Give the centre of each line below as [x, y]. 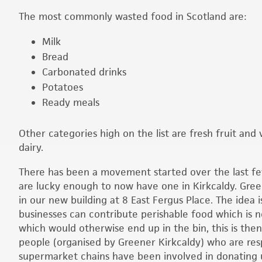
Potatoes [63, 87]
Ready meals [71, 102]
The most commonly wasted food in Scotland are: [132, 16]
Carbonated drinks [84, 72]
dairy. [31, 147]
